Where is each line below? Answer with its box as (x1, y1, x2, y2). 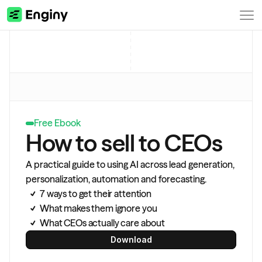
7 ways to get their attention (40, 188, 151, 199)
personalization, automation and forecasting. (26, 173, 206, 185)
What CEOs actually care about (40, 217, 165, 229)
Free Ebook (34, 117, 81, 129)
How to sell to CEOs (26, 129, 223, 157)
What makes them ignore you (40, 202, 157, 214)
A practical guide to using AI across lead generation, (26, 158, 235, 170)
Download (110, 235, 152, 244)
